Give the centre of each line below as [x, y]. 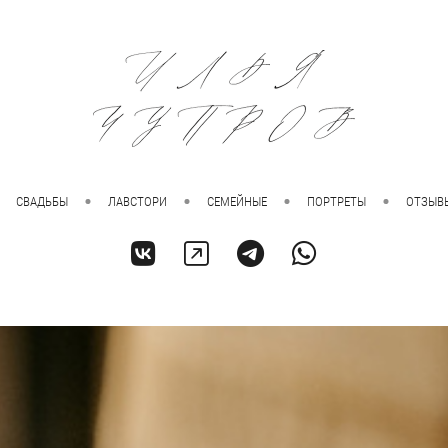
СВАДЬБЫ [42, 201]
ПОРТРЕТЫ [336, 201]
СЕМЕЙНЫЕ [237, 201]
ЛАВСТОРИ [137, 201]
